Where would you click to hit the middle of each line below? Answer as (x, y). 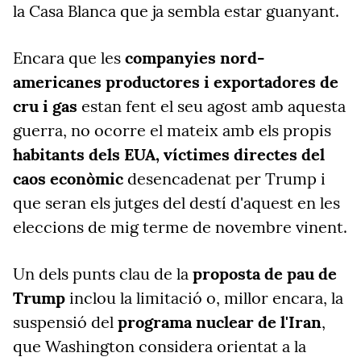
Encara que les (69, 58)
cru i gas (45, 106)
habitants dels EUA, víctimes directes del (169, 154)
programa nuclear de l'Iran (220, 322)
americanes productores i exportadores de (176, 82)
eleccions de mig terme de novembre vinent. (180, 227)
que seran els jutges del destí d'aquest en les (176, 203)
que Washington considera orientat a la (160, 346)
